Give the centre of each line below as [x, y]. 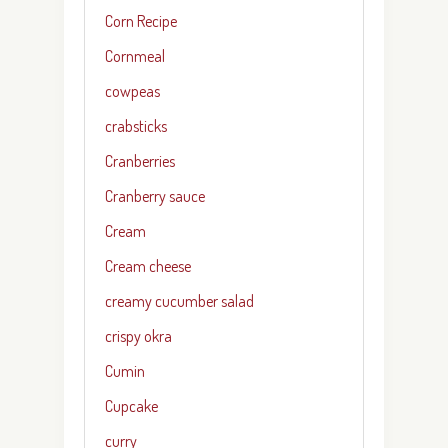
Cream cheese [148, 265]
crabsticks [136, 125]
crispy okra [138, 335]
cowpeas [132, 90]
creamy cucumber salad [179, 300]
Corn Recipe [141, 20]
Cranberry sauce [155, 195]
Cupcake [131, 405]
